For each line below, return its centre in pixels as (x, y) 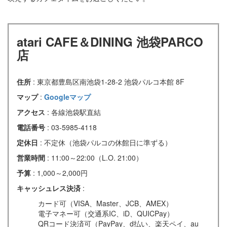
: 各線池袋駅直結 (74, 112)
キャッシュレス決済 (50, 188)
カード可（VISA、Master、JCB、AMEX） (105, 203)
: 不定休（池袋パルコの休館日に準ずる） (106, 143)
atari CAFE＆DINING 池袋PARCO (110, 42)
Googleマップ (67, 97)
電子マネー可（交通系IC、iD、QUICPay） (106, 214)
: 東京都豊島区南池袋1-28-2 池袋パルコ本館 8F (109, 82)
